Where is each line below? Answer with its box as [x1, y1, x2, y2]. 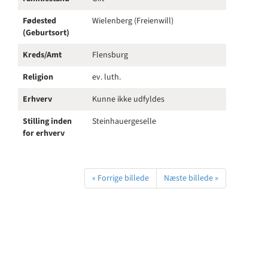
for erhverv [23, 127, 65, 139]
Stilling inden [23, 115, 72, 127]
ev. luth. [92, 71, 121, 83]
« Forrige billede [92, 172, 150, 184]
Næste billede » [164, 172, 219, 184]
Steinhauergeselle [92, 115, 156, 127]
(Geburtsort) [23, 27, 69, 39]
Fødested [23, 15, 56, 27]
